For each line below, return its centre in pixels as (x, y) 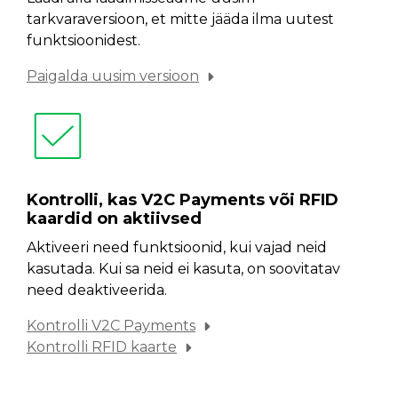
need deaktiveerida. (97, 290)
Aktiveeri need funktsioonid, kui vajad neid (177, 247)
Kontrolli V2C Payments (111, 326)
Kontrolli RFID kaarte (102, 347)
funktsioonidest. (84, 40)
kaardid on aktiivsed (114, 219)
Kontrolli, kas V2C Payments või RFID (183, 200)
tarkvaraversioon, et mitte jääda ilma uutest (180, 19)
